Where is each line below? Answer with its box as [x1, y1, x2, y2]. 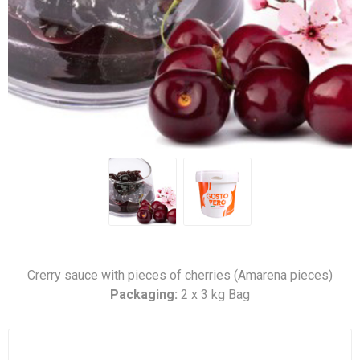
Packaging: [110, 287, 181, 302]
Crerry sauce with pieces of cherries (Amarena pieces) [27, 268, 333, 283]
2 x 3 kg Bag [181, 287, 250, 302]
